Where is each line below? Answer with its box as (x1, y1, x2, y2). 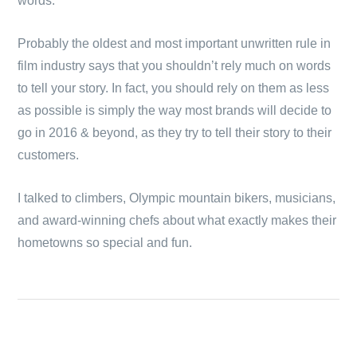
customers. (18, 148, 79, 162)
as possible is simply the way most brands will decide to (18, 104, 331, 117)
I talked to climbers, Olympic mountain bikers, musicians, (18, 191, 335, 205)
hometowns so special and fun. (18, 236, 192, 249)
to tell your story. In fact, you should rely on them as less (18, 81, 329, 95)
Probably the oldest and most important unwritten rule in (18, 37, 331, 50)
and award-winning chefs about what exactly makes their (18, 214, 336, 227)
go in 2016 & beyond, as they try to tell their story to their (18, 126, 331, 139)
